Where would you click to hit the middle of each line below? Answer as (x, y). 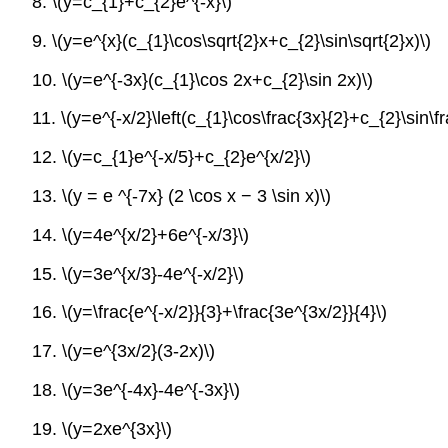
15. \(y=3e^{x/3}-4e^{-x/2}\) (138, 273)
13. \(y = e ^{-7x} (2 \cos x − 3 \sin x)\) (181, 195)
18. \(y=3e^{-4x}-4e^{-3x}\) (136, 389)
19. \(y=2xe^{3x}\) (102, 428)
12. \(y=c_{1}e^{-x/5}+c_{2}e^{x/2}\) (171, 157)
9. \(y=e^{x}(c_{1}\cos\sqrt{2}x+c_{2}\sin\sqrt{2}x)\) (231, 40)
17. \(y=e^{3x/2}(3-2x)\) (123, 351)
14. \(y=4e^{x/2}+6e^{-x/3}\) (140, 234)
